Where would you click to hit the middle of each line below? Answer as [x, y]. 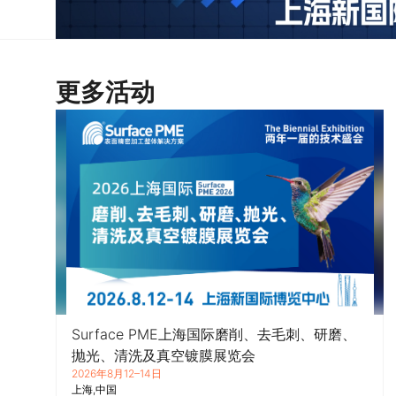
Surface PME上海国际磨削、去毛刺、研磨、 [214, 334]
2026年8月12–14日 [117, 373]
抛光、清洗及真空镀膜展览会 [164, 355]
